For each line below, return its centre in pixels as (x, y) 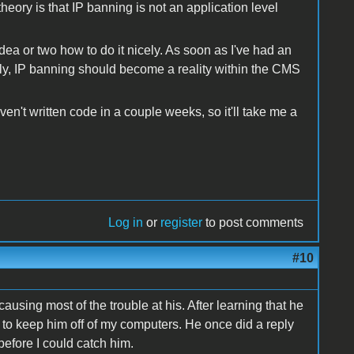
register (182, 222)
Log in (126, 222)
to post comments (253, 222)
